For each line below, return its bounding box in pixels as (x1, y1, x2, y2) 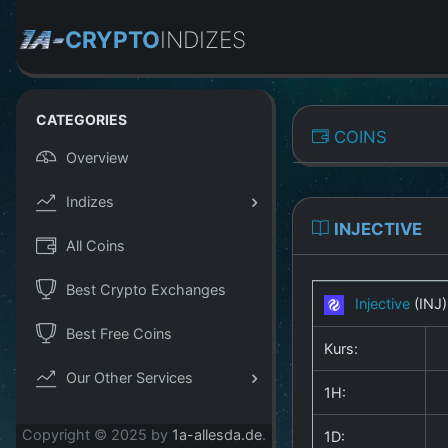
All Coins (66, 236, 125, 254)
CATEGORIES (36, 111, 127, 128)
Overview (66, 148, 129, 166)
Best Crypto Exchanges (66, 280, 226, 298)
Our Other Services (66, 368, 193, 386)
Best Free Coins (66, 324, 172, 342)
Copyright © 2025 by (22, 426, 172, 444)
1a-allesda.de (172, 426, 262, 444)
